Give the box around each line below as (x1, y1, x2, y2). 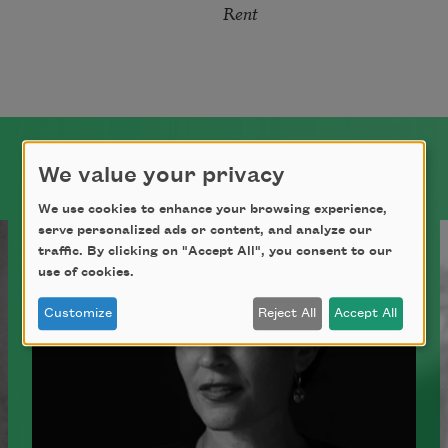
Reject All (258, 306, 317, 321)
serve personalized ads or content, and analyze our (38, 223, 372, 238)
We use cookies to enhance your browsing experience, (38, 202, 387, 217)
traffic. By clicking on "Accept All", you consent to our (38, 244, 392, 259)
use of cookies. (38, 265, 134, 280)
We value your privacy (38, 163, 285, 188)
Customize (43, 306, 112, 321)
